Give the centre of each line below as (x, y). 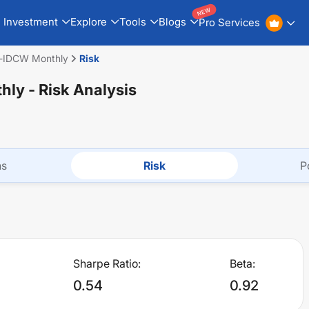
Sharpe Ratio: (107, 263)
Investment (30, 21)
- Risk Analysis (81, 90)
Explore (88, 21)
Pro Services (229, 22)
